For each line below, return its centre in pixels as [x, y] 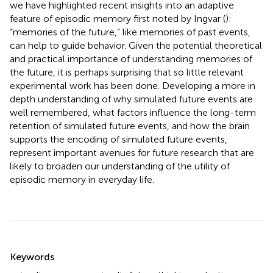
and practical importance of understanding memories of [131, 58]
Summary [41, 249]
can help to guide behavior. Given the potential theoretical [136, 45]
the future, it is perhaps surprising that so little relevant [127, 72]
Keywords [32, 257]
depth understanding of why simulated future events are [131, 99]
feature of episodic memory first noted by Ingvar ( [118, 18]
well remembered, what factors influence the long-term [133, 112]
